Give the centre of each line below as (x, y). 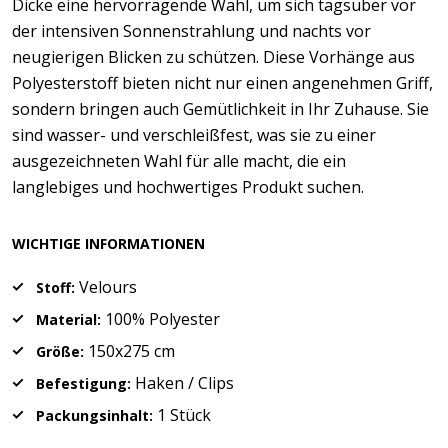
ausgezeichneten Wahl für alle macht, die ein (179, 161)
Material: (68, 319)
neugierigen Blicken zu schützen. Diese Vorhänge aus (213, 57)
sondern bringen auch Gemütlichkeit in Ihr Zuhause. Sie (220, 109)
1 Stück (182, 415)
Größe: (60, 351)
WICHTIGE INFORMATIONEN (108, 243)
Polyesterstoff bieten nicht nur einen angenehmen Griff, (222, 83)
